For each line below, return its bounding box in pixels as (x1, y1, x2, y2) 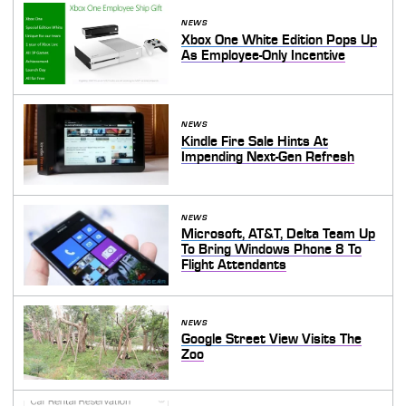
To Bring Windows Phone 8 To (181, 242, 362, 256)
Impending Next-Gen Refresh (181, 149, 355, 164)
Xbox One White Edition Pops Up (181, 32, 378, 47)
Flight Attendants (181, 257, 287, 272)
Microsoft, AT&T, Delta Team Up (181, 227, 376, 241)
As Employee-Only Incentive (181, 47, 346, 63)
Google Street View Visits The (181, 332, 362, 347)
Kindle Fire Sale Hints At (181, 133, 329, 149)
